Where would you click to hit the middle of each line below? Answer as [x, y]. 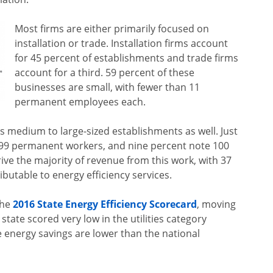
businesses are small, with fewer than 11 [108, 87]
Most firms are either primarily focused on [112, 29]
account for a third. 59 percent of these [105, 73]
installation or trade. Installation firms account [122, 43]
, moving [217, 204]
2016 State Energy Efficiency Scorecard [105, 204]
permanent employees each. [80, 102]
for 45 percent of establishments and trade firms [127, 58]
